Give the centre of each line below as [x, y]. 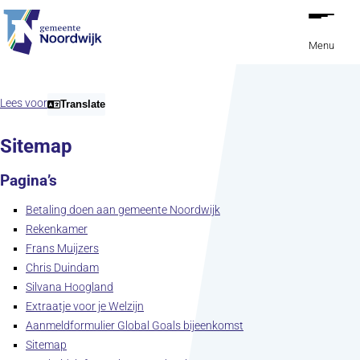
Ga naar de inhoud [51, 13]
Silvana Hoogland [70, 287]
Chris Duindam [62, 268]
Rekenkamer [57, 229]
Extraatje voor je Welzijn [85, 306]
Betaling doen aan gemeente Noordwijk [123, 210]
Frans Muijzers [62, 248]
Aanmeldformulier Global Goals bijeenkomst [135, 325]
